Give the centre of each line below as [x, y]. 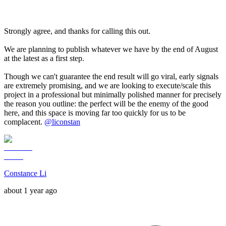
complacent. [24, 122]
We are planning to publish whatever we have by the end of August [111, 49]
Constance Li [25, 174]
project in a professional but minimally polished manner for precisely [113, 95]
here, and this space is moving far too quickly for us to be [95, 113]
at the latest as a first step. [44, 59]
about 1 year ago [31, 191]
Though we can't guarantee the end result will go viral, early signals [111, 77]
